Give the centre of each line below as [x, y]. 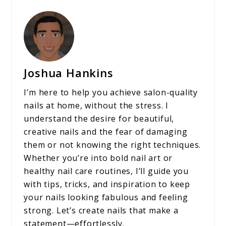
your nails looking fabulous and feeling [106, 197]
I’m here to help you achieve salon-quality [111, 93]
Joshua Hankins [69, 73]
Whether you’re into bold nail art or [98, 158]
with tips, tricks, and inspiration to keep [107, 184]
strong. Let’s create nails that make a [101, 211]
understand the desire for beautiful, [99, 119]
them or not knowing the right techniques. [112, 145]
